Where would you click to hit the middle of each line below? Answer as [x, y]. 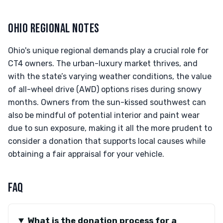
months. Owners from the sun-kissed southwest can [107, 102]
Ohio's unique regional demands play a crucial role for [108, 51]
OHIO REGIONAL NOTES [54, 29]
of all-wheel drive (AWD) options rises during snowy [105, 89]
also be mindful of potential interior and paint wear [104, 115]
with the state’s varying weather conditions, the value [110, 76]
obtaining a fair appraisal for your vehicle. [86, 154]
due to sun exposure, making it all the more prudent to [110, 128]
